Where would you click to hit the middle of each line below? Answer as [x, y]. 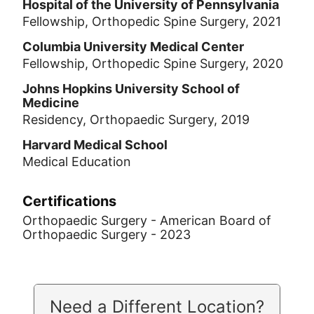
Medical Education [77, 162]
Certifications [69, 201]
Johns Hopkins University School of [131, 89]
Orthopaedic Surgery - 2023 [107, 234]
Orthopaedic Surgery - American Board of [147, 220]
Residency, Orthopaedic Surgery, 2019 [136, 120]
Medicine [51, 103]
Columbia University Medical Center [133, 47]
